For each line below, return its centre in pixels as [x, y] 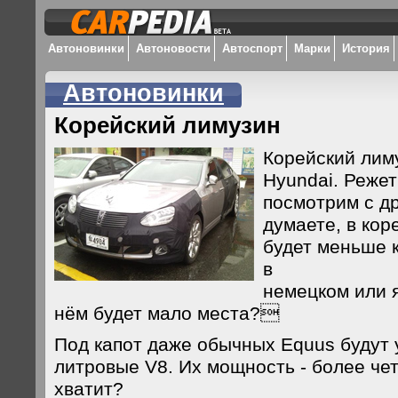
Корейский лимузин [167, 125]
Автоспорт [252, 48]
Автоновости [173, 48]
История [366, 48]
